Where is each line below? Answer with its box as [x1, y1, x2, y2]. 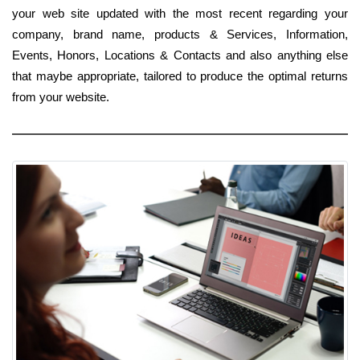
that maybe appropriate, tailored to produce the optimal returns [12, 69, 348, 84]
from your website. [12, 90, 109, 104]
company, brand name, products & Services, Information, [12, 27, 348, 42]
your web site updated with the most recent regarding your [12, 6, 348, 21]
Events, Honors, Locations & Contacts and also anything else [12, 48, 348, 63]
